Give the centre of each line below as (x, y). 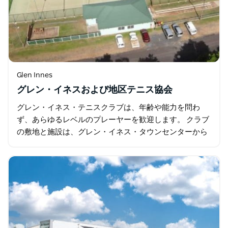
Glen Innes (35, 75)
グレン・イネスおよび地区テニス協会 (95, 90)
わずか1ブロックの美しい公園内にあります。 (95, 144)
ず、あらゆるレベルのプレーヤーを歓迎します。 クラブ (113, 120)
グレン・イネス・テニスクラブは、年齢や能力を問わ (108, 108)
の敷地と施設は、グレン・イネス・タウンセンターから (112, 132)
